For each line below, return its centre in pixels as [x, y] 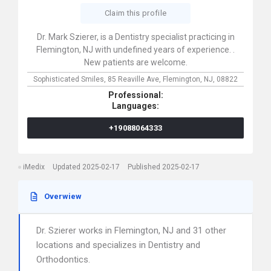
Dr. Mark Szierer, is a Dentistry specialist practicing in [135, 37]
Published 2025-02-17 [164, 167]
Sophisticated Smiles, [70, 79]
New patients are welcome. [135, 62]
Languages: [135, 106]
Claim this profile [135, 13]
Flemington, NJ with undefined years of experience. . [135, 50]
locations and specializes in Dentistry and [118, 245]
